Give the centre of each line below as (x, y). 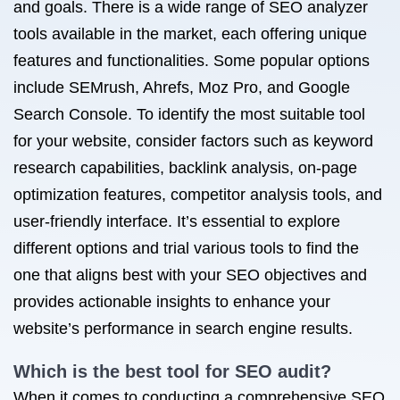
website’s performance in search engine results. (183, 329)
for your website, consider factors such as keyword (193, 141)
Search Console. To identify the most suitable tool (189, 114)
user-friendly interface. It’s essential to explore (177, 221)
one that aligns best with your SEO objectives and (190, 275)
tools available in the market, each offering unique (190, 34)
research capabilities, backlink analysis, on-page (185, 168)
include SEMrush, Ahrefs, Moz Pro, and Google (182, 87)
